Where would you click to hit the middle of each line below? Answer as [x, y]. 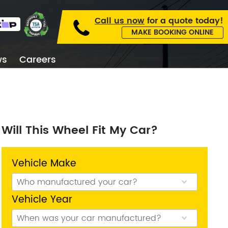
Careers [37, 60]
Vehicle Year [42, 200]
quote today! [196, 21]
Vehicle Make [44, 164]
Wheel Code [88, 149]
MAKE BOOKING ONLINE [173, 32]
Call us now [120, 21]
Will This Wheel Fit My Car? [80, 131]
